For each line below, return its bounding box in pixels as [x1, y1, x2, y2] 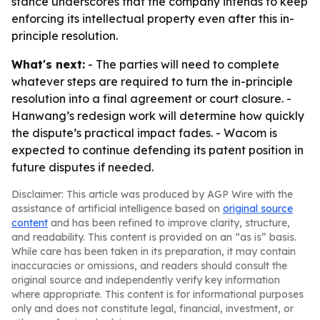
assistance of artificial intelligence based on [11, 202, 223, 215]
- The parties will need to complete [85, 57, 279, 71]
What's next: [11, 57, 85, 71]
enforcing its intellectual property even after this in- [11, 11, 294, 26]
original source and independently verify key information [11, 274, 280, 286]
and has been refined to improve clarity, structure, [48, 216, 290, 229]
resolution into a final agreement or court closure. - [11, 91, 291, 106]
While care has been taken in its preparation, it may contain [11, 245, 296, 258]
